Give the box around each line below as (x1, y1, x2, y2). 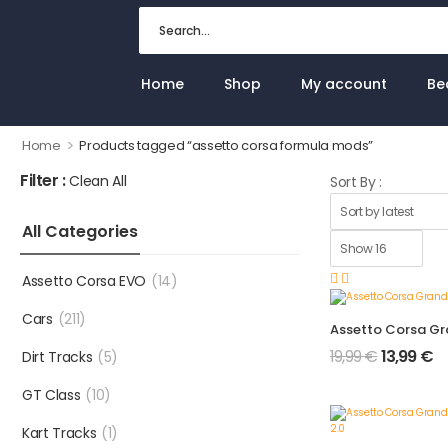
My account (301, 74, 388, 94)
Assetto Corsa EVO (22, 271, 147, 291)
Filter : (20, 169, 66, 192)
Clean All (69, 171, 127, 191)
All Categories (22, 220, 138, 243)
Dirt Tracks (22, 347, 93, 367)
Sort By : (330, 172, 382, 192)
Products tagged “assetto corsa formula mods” (79, 136, 373, 155)
